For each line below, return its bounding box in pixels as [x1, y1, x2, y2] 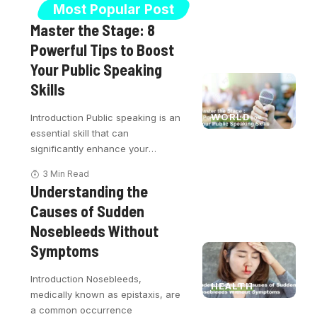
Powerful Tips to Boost [30, 40, 175, 59]
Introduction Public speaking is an [30, 112, 181, 124]
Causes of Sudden [30, 202, 145, 221]
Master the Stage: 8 [30, 21, 156, 40]
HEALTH [211, 279, 253, 292]
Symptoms [30, 241, 100, 260]
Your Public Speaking [30, 60, 163, 79]
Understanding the [30, 182, 149, 201]
